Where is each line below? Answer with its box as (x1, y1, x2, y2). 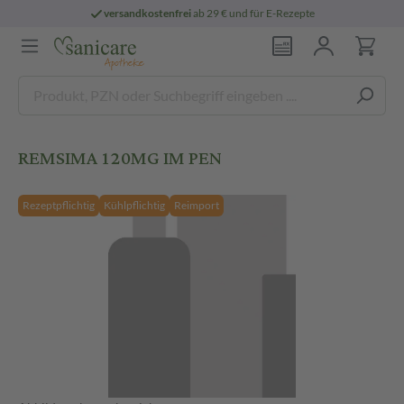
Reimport (174, 198, 219, 212)
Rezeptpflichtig (23, 198, 95, 212)
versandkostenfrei (104, 6, 192, 20)
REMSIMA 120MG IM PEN (18, 141, 222, 176)
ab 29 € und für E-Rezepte (191, 6, 316, 20)
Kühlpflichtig (104, 198, 165, 212)
